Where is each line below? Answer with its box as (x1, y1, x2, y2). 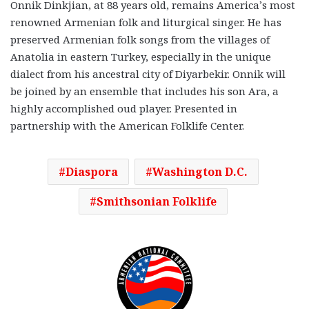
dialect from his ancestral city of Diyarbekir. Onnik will (10, 66, 286, 81)
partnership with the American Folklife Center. (10, 118, 244, 132)
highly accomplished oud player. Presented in (10, 101, 237, 115)
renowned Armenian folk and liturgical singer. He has (10, 14, 281, 29)
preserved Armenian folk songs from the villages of (10, 32, 270, 46)
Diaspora (65, 163, 118, 179)
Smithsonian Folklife (96, 193, 217, 209)
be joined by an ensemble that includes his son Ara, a (10, 83, 279, 98)
